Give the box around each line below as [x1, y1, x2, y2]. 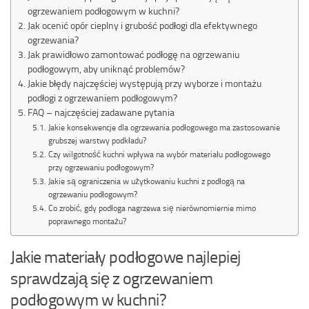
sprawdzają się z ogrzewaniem [10, 268, 212, 288]
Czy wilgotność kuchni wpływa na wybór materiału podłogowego [48, 149, 270, 159]
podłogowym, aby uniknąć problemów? [27, 63, 185, 74]
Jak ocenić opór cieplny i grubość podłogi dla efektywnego [27, 19, 257, 31]
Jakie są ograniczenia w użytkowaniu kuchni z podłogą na [48, 176, 245, 186]
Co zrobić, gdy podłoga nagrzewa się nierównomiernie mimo [48, 203, 256, 213]
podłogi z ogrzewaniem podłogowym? [27, 92, 177, 103]
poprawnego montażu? [48, 216, 126, 226]
